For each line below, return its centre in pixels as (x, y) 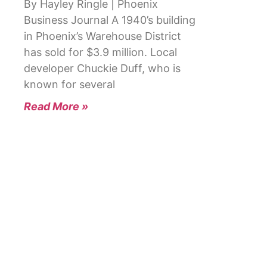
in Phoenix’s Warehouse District (103, 36)
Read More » (56, 107)
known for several (69, 85)
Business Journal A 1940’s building (110, 20)
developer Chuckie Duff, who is (102, 69)
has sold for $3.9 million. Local (100, 52)
